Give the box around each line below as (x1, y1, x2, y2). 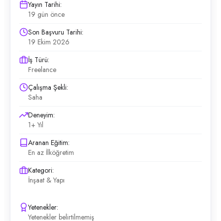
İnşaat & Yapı (28, 175, 65, 185)
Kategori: (28, 165, 54, 175)
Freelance (28, 65, 56, 74)
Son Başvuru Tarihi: (28, 27, 83, 37)
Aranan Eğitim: (28, 138, 70, 147)
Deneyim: (28, 110, 55, 120)
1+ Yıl (28, 120, 43, 130)
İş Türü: (28, 55, 49, 65)
